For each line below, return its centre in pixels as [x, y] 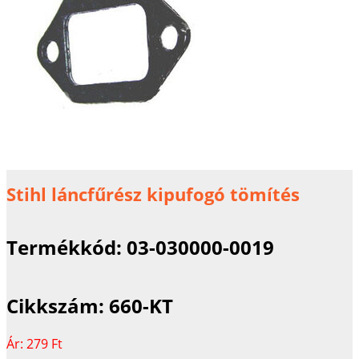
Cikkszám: [58, 305]
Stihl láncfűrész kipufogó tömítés [153, 194]
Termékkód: [67, 247]
